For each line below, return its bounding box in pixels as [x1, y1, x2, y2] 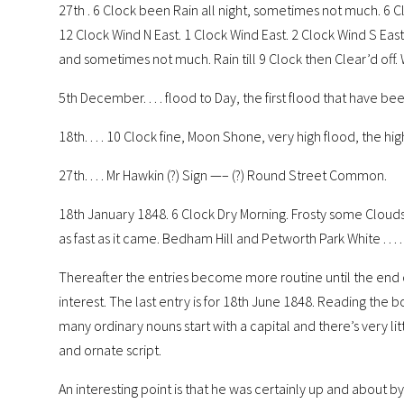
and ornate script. [58, 340, 161, 359]
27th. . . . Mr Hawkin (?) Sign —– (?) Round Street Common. [58, 165, 387, 184]
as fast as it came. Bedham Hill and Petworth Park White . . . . [58, 228, 402, 247]
